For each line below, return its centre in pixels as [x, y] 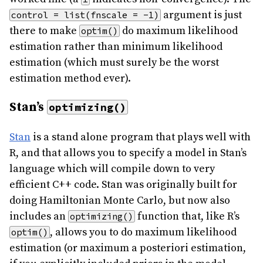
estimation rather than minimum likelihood [116, 46]
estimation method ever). [70, 78]
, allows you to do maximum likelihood [143, 232]
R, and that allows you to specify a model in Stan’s [128, 153]
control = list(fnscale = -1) [85, 15]
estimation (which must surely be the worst [114, 62]
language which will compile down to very [112, 168]
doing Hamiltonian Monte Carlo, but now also [120, 200]
